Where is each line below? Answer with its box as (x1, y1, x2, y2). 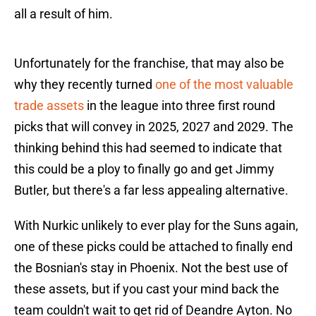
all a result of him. (14, 6, 113, 22)
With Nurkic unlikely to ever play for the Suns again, (14, 218, 298, 233)
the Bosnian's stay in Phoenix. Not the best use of (14, 260, 288, 276)
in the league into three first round (84, 98, 275, 114)
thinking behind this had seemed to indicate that (14, 140, 282, 156)
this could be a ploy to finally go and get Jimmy (14, 162, 274, 177)
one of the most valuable (155, 77, 293, 92)
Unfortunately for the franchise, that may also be (14, 56, 284, 71)
